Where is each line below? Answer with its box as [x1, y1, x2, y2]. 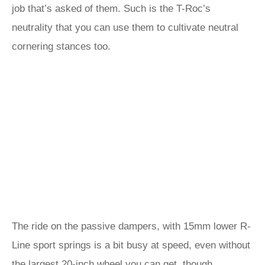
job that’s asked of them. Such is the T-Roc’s [12, 3, 211, 14]
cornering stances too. [12, 41, 111, 52]
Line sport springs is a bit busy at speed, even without [12, 240, 250, 251]
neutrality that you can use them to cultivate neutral [12, 22, 238, 33]
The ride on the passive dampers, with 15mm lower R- [12, 221, 251, 232]
